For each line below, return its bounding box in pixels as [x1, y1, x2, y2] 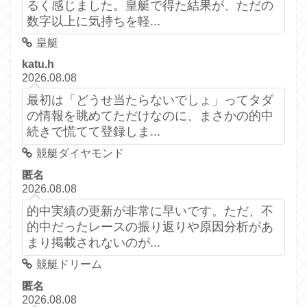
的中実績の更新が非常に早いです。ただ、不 [26, 204, 273, 219]
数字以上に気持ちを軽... [26, 14, 160, 28]
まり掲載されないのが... [26, 236, 160, 250]
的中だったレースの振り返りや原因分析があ [26, 220, 273, 234]
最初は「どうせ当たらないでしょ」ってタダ [26, 93, 273, 108]
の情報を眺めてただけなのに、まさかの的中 [26, 109, 273, 123]
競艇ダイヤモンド [36, 147, 124, 160]
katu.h [21, 58, 54, 71]
